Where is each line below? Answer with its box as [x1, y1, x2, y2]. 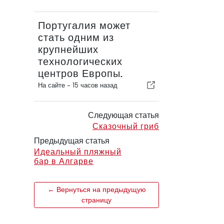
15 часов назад [72, 81, 117, 89]
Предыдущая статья [34, 136, 109, 145]
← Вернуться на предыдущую [47, 185, 146, 194]
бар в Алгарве [34, 156, 93, 166]
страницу [81, 196, 111, 204]
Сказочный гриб [92, 121, 159, 131]
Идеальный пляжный [34, 147, 121, 156]
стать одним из [38, 32, 114, 43]
